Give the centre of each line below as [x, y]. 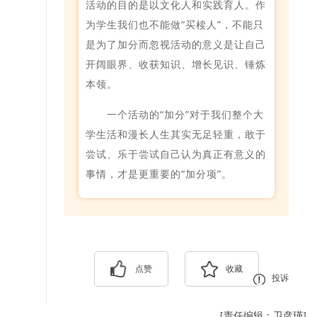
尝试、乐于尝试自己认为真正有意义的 [176, 154]
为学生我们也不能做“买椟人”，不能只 [175, 24]
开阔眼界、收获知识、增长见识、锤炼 [176, 64]
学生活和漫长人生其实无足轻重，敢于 [176, 134]
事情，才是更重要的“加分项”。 [159, 173]
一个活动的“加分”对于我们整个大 [185, 114]
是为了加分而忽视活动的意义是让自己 [176, 44]
